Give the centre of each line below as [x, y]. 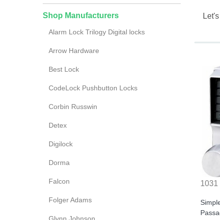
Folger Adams [70, 200]
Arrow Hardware [74, 51]
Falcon [59, 181]
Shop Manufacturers [81, 15]
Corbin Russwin [73, 107]
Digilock [61, 144]
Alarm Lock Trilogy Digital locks [97, 32]
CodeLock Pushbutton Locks [93, 88]
